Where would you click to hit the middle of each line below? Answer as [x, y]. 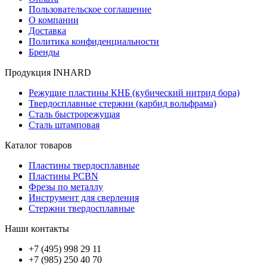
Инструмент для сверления [84, 197]
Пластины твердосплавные [84, 165]
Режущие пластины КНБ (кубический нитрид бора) [134, 92]
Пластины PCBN [63, 176]
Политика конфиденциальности [94, 41]
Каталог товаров [38, 145]
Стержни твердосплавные [82, 208]
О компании [54, 20]
